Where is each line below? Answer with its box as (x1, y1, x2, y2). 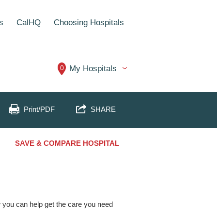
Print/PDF (24, 105, 55, 113)
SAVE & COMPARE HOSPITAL (15, 139, 119, 147)
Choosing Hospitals (54, 18, 124, 27)
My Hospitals (69, 64, 117, 73)
